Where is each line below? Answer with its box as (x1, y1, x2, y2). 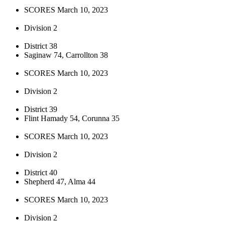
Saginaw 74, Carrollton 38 (24, 50, 108, 59)
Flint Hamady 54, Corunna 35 (24, 114, 120, 123)
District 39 (24, 104, 57, 114)
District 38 (24, 41, 57, 50)
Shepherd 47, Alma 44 (24, 177, 95, 186)
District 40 (24, 168, 57, 177)
